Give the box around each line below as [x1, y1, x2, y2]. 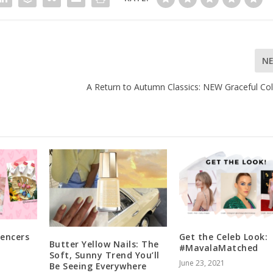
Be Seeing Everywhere [49, 260, 147, 272]
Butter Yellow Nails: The [49, 238, 159, 250]
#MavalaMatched [179, 242, 258, 254]
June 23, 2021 [179, 258, 225, 269]
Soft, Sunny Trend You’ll [49, 249, 160, 261]
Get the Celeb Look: [179, 231, 268, 243]
